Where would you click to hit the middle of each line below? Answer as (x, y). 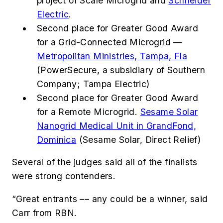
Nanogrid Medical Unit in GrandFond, (116, 125)
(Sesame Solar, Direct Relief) (139, 139)
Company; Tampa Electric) (93, 84)
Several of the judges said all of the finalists (105, 162)
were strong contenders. (65, 176)
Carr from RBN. (45, 213)
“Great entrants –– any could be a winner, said (110, 199)
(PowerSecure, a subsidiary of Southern (121, 70)
